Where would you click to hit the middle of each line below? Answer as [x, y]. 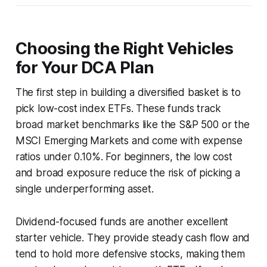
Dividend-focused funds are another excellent [122, 221]
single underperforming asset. [84, 189]
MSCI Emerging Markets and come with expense [129, 140]
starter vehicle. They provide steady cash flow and [133, 237]
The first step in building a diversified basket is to [128, 92]
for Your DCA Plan [85, 67]
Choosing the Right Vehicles [124, 48]
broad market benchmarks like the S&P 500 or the [132, 124]
